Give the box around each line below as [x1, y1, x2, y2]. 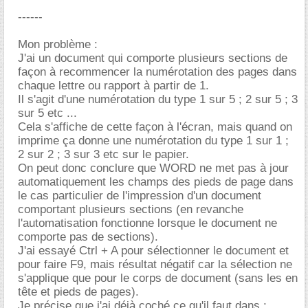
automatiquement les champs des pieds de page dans [18, 175, 294, 188]
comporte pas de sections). [18, 230, 158, 243]
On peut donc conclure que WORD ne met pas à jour [18, 162, 289, 175]
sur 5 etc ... [18, 107, 77, 120]
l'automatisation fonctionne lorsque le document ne [18, 217, 277, 230]
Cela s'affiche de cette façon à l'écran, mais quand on [18, 120, 292, 133]
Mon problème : [18, 38, 98, 51]
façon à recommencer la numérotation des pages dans [18, 65, 297, 78]
